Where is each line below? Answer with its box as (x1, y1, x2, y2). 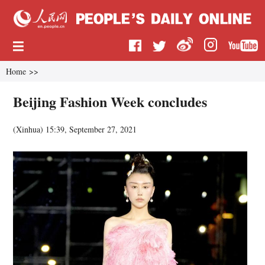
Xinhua (16, 123, 41, 135)
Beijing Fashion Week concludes (13, 91, 208, 112)
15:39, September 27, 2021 (46, 123, 137, 135)
